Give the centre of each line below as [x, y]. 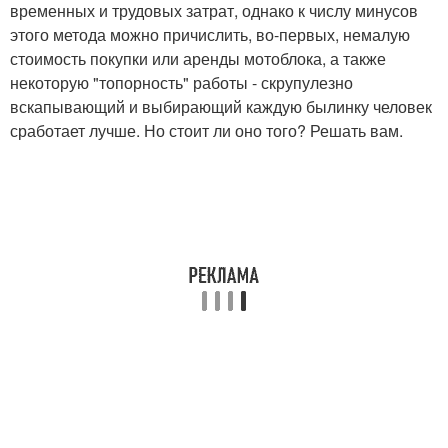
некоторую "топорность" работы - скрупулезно [181, 82]
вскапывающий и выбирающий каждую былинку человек [221, 106]
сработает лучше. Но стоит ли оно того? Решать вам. [206, 130]
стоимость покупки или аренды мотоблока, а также [198, 58]
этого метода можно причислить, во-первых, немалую [210, 34]
